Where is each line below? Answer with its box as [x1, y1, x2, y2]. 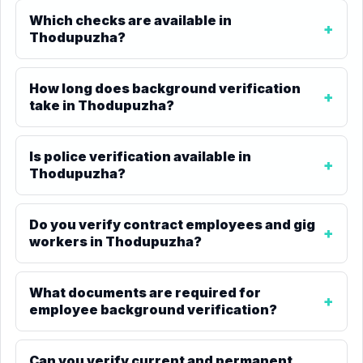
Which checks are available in [29, 12, 232, 28]
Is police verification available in [29, 148, 251, 164]
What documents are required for [29, 284, 261, 301]
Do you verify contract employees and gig [29, 216, 315, 233]
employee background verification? [29, 301, 277, 318]
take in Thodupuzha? [29, 97, 174, 113]
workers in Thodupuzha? [29, 233, 202, 250]
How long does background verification [29, 80, 301, 96]
